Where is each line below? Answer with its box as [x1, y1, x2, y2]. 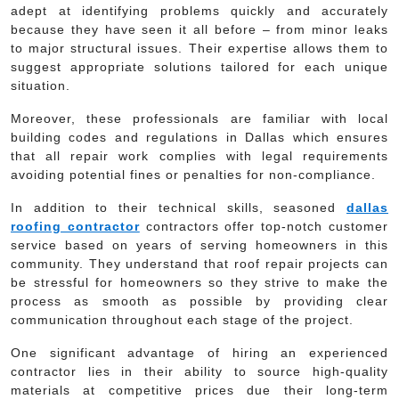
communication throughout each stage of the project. [11, 312, 354, 327]
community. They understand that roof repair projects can [11, 256, 388, 271]
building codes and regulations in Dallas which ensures [11, 129, 388, 144]
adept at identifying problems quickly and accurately [11, 3, 388, 18]
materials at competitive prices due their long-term [11, 382, 388, 397]
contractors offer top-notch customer [139, 218, 389, 233]
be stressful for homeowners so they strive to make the [11, 274, 388, 289]
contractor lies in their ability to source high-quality [11, 363, 388, 379]
